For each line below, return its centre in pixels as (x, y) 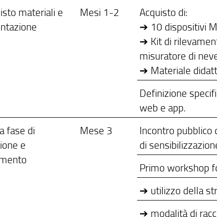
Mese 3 (96, 130)
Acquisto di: (164, 12)
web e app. (163, 108)
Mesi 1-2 (100, 12)
